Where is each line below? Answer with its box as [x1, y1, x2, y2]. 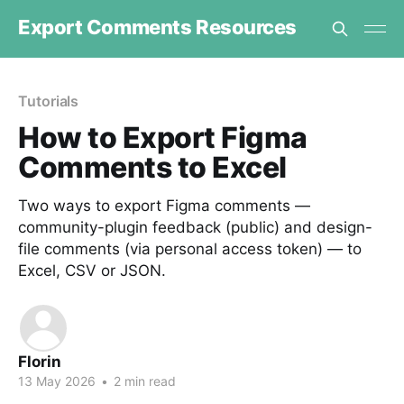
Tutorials [18, 92, 79, 110]
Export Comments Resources [18, 14, 297, 39]
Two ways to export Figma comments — [18, 197, 310, 215]
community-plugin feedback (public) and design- [18, 218, 372, 236]
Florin [18, 353, 61, 371]
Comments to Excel [18, 150, 287, 185]
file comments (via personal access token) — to [18, 240, 362, 258]
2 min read [110, 373, 176, 389]
